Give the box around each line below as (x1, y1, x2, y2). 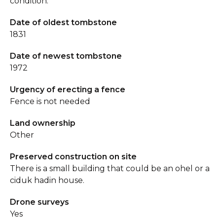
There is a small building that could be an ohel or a (10, 164, 210, 173)
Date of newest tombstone (10, 51, 122, 61)
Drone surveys (10, 197, 69, 207)
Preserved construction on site (10, 152, 137, 161)
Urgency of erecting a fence (10, 85, 125, 94)
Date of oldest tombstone (10, 18, 117, 27)
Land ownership (10, 118, 75, 128)
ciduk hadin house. (10, 176, 84, 185)
